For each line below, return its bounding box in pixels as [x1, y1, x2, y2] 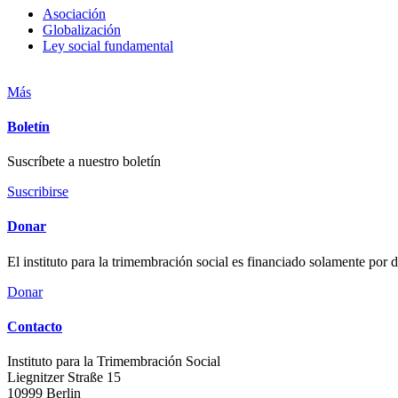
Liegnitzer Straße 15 [7, 370, 121, 386]
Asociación [43, 5, 106, 21]
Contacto [7, 318, 62, 334]
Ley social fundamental [43, 37, 173, 53]
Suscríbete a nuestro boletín [7, 154, 161, 170]
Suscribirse [7, 184, 68, 200]
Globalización [43, 21, 121, 37]
